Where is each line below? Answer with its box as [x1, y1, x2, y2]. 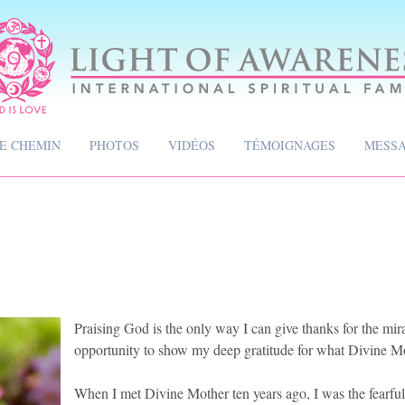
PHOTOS [89, 136, 139, 154]
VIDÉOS [168, 136, 215, 154]
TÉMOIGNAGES [244, 136, 335, 154]
